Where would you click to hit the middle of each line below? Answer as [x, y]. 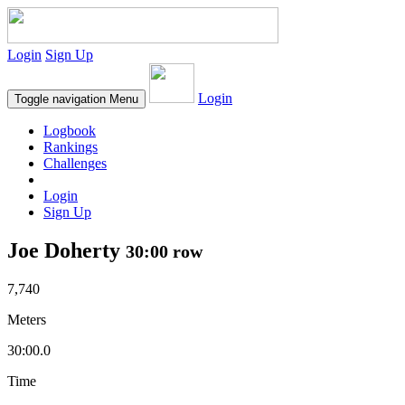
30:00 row [164, 251]
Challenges [75, 163]
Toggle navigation [60, 99]
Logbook [70, 131]
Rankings [71, 147]
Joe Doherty [66, 250]
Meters [27, 319]
